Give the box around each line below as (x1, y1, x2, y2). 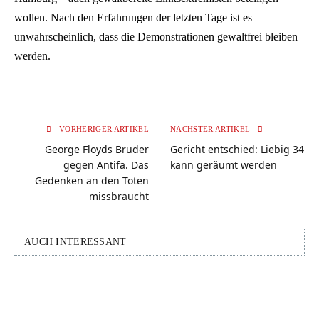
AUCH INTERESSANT (24, 236, 127, 248)
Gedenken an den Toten (35, 174, 149, 188)
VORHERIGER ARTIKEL (56, 125, 149, 134)
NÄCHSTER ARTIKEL (170, 125, 253, 134)
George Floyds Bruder (45, 142, 149, 157)
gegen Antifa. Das (63, 158, 149, 172)
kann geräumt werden (170, 158, 277, 172)
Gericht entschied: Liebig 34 (170, 142, 304, 157)
